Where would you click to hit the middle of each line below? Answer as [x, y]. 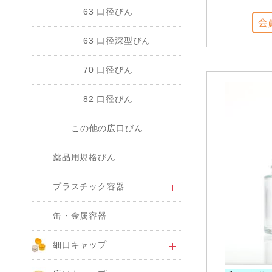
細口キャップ [80, 245]
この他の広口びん [107, 128]
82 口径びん [108, 99]
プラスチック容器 [89, 186]
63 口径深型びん [117, 41]
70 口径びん [108, 70]
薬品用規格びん [84, 157]
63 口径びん [108, 12]
